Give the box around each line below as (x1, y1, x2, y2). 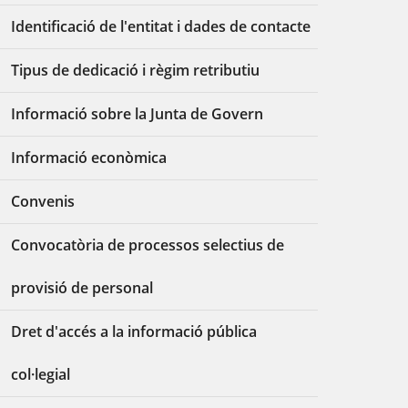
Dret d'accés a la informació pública (11, 321, 258, 342)
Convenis (11, 191, 76, 211)
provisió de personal (11, 278, 154, 298)
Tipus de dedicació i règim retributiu (11, 60, 260, 80)
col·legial (11, 364, 71, 384)
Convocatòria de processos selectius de (11, 235, 285, 255)
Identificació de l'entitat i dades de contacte (11, 16, 311, 36)
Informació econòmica (11, 148, 168, 168)
